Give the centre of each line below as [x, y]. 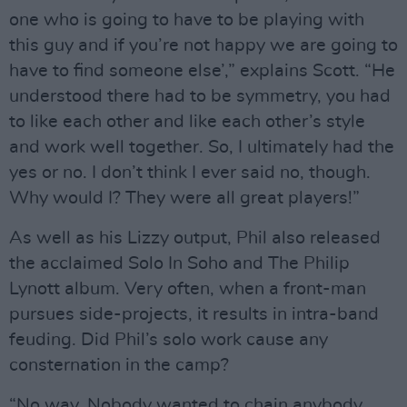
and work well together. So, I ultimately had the [202, 148]
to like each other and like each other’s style [187, 122]
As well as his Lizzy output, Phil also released [195, 238]
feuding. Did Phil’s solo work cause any [169, 340]
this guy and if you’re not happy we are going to [203, 46]
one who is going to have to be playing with [187, 20]
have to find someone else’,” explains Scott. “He [202, 71]
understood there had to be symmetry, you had [200, 97]
